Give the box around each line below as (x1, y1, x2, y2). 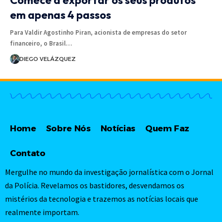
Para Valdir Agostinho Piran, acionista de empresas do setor (10, 28, 187, 37)
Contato (10, 148, 46, 158)
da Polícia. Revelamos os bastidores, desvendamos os (5, 180, 184, 191)
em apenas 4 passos (10, 8, 111, 22)
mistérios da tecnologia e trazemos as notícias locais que (5, 194, 198, 204)
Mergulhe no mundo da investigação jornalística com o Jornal (5, 167, 214, 177)
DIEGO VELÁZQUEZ (19, 55, 76, 63)
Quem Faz (145, 123, 190, 133)
